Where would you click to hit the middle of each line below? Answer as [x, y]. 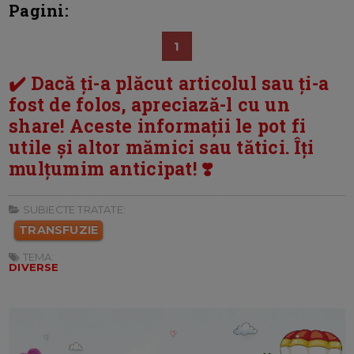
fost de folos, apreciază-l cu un [149, 104]
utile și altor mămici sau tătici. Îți [162, 147]
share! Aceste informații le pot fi [158, 126]
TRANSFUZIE [59, 230]
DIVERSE [34, 267]
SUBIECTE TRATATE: [73, 210]
